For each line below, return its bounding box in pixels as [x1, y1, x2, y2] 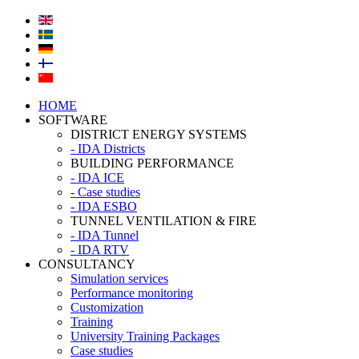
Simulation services [71, 272, 168, 286]
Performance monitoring [71, 286, 193, 301]
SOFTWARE [38, 113, 107, 127]
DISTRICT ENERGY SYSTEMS [71, 127, 247, 142]
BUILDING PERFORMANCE [71, 156, 234, 171]
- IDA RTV [71, 243, 129, 257]
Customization [71, 301, 143, 315]
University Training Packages [71, 329, 220, 344]
